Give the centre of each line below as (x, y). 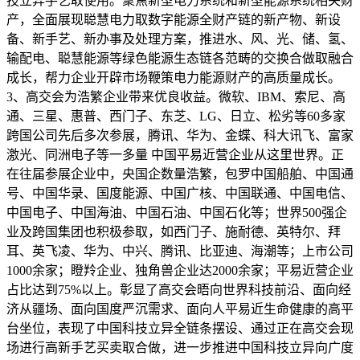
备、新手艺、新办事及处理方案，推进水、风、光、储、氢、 (180, 39)
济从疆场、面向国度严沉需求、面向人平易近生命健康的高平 (180, 309)
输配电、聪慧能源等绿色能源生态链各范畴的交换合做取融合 (180, 58)
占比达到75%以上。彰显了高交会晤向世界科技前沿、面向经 (179, 289)
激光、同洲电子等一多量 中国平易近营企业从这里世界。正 (175, 154)
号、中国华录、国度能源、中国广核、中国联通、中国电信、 (180, 193)
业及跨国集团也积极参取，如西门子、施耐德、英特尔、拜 (174, 231)
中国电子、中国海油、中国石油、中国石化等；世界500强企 (177, 212)
